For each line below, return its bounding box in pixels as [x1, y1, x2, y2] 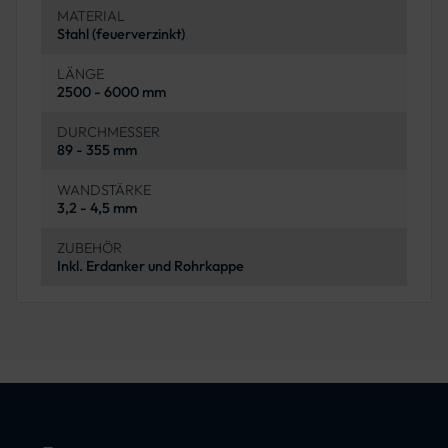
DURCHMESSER [57, 123, 160, 142]
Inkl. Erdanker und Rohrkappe [57, 257, 244, 276]
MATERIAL [57, 7, 125, 26]
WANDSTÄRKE [57, 181, 151, 200]
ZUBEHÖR [57, 239, 122, 258]
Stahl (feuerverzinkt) [57, 25, 185, 44]
